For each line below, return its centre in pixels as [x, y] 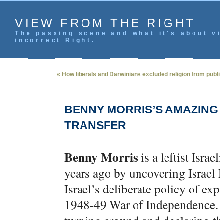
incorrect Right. [55, 40]
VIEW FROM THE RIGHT [105, 23]
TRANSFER [95, 125]
